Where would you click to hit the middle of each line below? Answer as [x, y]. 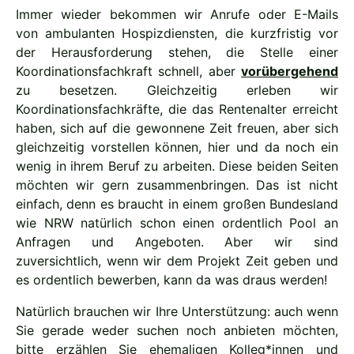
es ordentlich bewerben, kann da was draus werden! [171, 280]
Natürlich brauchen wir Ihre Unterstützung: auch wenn [177, 311]
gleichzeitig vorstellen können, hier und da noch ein [177, 147]
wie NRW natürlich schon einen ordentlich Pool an [177, 223]
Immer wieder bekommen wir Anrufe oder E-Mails [177, 14]
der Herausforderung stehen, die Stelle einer [177, 52]
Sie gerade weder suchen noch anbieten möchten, [177, 330]
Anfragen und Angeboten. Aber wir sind [177, 242]
